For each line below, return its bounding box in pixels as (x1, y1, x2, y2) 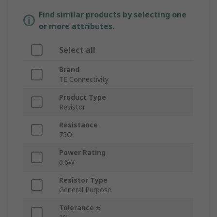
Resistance (59, 120, 98, 130)
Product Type (59, 93, 106, 102)
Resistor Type (59, 175, 108, 185)
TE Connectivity (59, 75, 108, 84)
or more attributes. (39, 21, 114, 32)
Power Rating (59, 148, 106, 157)
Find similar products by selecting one (39, 9, 186, 20)
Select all (59, 45, 95, 56)
